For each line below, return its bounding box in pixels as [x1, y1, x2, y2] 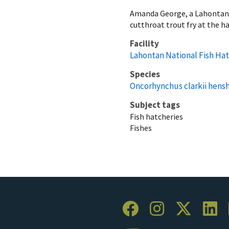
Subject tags [130, 99, 180, 110]
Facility [130, 37, 159, 49]
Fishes [130, 122, 152, 133]
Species [130, 68, 160, 80]
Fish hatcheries [130, 111, 183, 122]
